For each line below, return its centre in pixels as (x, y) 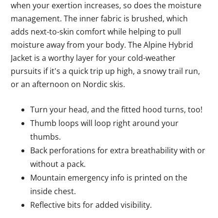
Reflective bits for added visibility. (91, 205)
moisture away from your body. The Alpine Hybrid (102, 45)
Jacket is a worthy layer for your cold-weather (93, 58)
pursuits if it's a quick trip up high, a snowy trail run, (106, 71)
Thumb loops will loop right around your (105, 123)
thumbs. (46, 137)
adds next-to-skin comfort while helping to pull (96, 32)
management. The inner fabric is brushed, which (100, 18)
